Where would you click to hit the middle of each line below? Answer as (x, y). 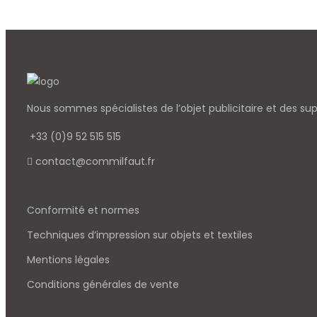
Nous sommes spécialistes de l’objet (118, 109)
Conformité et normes (83, 211)
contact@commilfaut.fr (95, 162)
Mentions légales (68, 260)
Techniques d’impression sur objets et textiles (140, 235)
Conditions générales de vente (103, 285)
